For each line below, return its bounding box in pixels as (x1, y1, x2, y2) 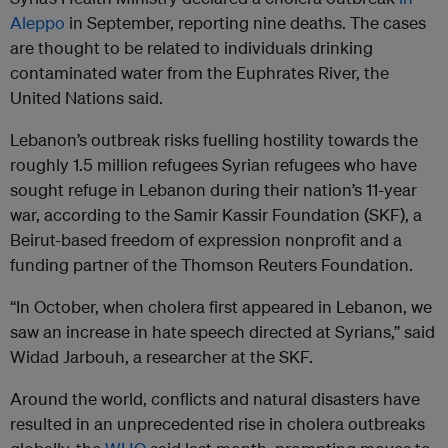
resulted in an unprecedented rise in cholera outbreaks (10, 413, 425, 435)
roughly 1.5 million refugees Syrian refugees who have (10, 154, 417, 176)
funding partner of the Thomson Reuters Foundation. (10, 254, 413, 276)
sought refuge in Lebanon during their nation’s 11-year (10, 179, 417, 201)
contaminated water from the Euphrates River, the (10, 62, 389, 84)
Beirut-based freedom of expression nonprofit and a (10, 229, 402, 251)
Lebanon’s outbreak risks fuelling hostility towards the (10, 129, 418, 151)
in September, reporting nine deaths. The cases (65, 12, 426, 34)
